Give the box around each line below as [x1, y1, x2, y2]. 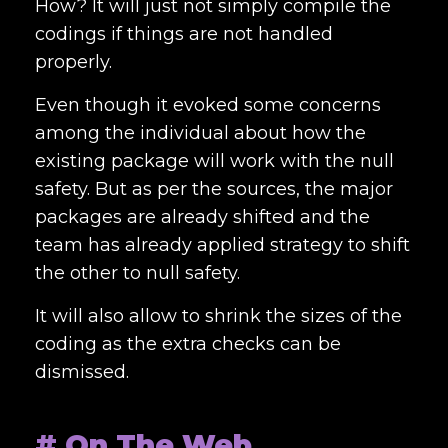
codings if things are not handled [35, 22, 333, 45]
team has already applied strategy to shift [35, 233, 410, 256]
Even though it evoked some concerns [35, 93, 381, 116]
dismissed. [35, 360, 129, 383]
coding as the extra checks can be [35, 332, 341, 355]
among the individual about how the [35, 121, 366, 144]
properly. [35, 50, 117, 73]
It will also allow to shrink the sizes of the [35, 304, 402, 327]
